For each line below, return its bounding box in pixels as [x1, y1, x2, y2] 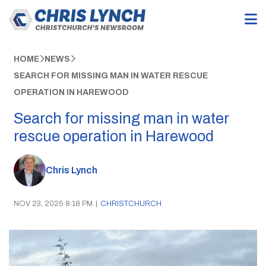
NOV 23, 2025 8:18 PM [13, 199, 93, 208]
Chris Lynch [45, 165, 97, 176]
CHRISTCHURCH [100, 199, 161, 208]
